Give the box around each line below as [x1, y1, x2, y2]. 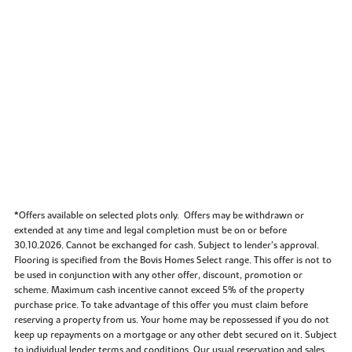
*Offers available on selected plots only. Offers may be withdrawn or [13, 209, 304, 222]
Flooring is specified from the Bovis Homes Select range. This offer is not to [13, 254, 332, 267]
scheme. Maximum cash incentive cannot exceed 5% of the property [13, 284, 304, 297]
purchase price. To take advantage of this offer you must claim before [13, 299, 308, 312]
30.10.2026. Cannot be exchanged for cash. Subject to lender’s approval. [13, 239, 319, 252]
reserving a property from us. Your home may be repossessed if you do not [13, 313, 329, 327]
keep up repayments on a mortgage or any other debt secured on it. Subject [13, 328, 337, 342]
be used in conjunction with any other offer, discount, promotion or [13, 269, 302, 282]
